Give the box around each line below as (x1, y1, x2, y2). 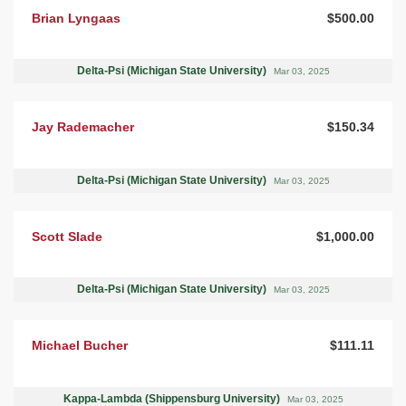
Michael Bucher (32, 338, 128, 353)
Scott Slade (32, 228, 102, 244)
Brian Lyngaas (32, 10, 121, 25)
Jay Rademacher (32, 120, 134, 135)
